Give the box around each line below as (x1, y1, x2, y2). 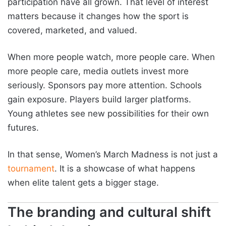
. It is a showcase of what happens (54, 163, 195, 174)
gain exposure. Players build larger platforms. (8, 94, 191, 105)
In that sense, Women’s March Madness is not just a (8, 149, 218, 160)
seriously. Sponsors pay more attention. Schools (8, 80, 202, 91)
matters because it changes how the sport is (8, 11, 189, 22)
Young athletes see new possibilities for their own (8, 108, 209, 119)
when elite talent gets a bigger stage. (8, 178, 159, 188)
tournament (8, 163, 54, 174)
